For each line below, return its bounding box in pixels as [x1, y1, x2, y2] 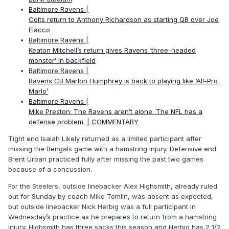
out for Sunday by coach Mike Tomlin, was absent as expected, [8, 192, 213, 200]
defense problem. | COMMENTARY [29, 117, 139, 126]
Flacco [29, 25, 50, 34]
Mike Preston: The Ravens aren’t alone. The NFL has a [29, 107, 202, 116]
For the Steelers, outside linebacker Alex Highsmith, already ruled [8, 181, 217, 190]
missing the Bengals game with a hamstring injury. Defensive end [8, 144, 216, 153]
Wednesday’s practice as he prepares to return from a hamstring [8, 212, 217, 221]
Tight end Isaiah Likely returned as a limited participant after [8, 134, 201, 143]
